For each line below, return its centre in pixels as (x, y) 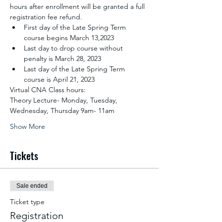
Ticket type (27, 202)
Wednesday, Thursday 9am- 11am (62, 111)
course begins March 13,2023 (69, 38)
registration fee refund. (46, 17)
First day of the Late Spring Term (76, 27)
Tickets (24, 156)
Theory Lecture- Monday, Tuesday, (65, 100)
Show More (28, 126)
